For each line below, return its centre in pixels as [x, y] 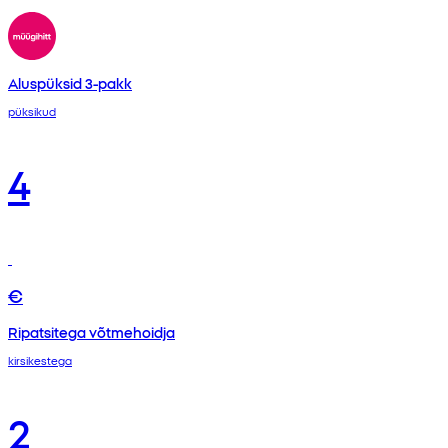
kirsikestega [40, 359]
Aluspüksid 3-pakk [70, 83]
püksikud [32, 110]
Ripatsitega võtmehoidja [91, 331]
